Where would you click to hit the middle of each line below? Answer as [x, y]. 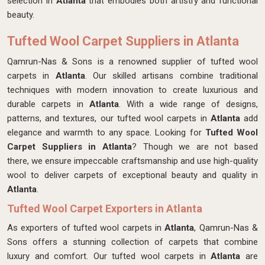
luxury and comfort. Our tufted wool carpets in [109, 256]
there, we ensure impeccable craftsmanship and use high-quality [132, 161]
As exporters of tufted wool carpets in [86, 228]
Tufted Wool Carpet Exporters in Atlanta [105, 209]
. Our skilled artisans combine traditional [172, 76]
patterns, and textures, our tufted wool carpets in [109, 118]
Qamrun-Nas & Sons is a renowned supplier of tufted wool [132, 62]
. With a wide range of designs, [188, 104]
